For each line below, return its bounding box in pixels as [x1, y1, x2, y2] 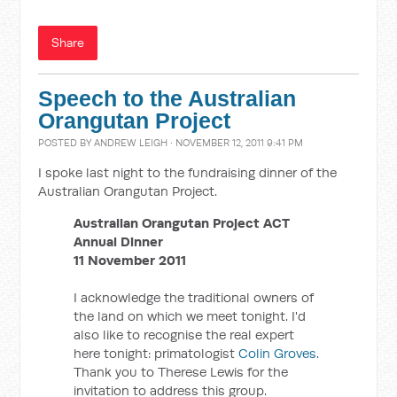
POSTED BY [38, 136, 95, 149]
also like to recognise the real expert [74, 326, 295, 343]
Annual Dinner [74, 233, 164, 250]
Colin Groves [238, 345, 317, 362]
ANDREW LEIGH [94, 136, 168, 149]
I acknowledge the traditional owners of [74, 289, 315, 306]
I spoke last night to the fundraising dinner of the [38, 164, 338, 181]
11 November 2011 [74, 252, 187, 269]
